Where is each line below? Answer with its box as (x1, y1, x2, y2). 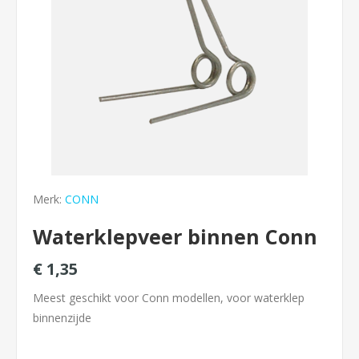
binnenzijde (33, 310, 91, 325)
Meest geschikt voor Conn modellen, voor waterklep (33, 290, 305, 305)
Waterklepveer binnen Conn (33, 223, 317, 250)
